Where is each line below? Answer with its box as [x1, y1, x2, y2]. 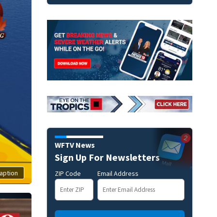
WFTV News [54, 139, 95, 150]
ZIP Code [54, 169, 81, 178]
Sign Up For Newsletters [54, 151, 160, 163]
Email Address [97, 169, 139, 178]
